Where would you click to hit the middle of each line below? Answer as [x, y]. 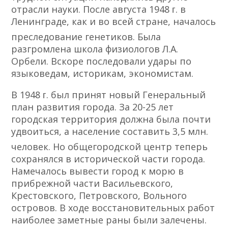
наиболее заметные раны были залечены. [109, 220]
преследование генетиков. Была [86, 37]
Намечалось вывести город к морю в [98, 171]
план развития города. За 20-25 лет [93, 107]
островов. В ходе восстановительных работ [113, 208]
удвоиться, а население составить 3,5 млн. [110, 132]
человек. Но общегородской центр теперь [110, 147]
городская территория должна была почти [111, 119]
